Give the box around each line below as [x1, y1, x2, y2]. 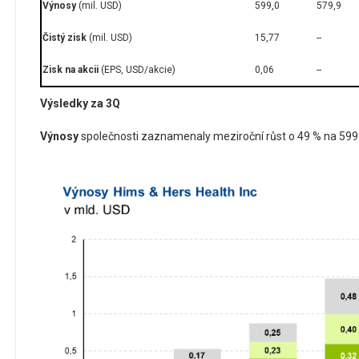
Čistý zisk [42, 32, 87, 44]
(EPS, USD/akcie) [99, 64, 175, 76]
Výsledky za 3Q [40, 97, 120, 111]
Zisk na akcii [42, 64, 99, 76]
